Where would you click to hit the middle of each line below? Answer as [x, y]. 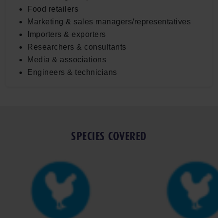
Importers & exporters [67, 34]
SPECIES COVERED [109, 136]
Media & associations [67, 59]
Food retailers [53, 9]
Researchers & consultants [77, 47]
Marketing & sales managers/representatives [109, 21]
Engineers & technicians [72, 72]
